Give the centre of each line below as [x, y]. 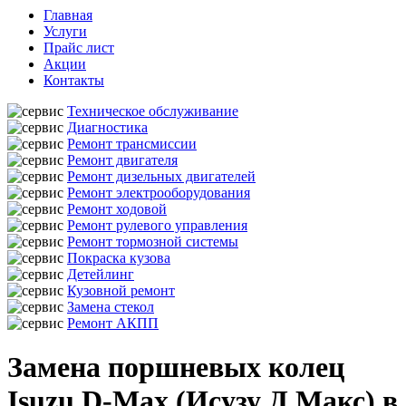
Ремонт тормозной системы [153, 242]
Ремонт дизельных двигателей [161, 176]
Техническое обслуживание [153, 111]
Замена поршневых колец [176, 367]
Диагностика [107, 127]
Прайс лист [79, 48]
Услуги [65, 31]
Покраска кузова [119, 258]
